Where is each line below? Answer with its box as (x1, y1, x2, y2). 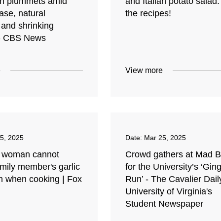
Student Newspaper (125, 199, 203, 209)
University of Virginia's (125, 186, 212, 197)
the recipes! (125, 8, 171, 19)
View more (125, 66, 163, 75)
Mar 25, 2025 (144, 134, 186, 142)
